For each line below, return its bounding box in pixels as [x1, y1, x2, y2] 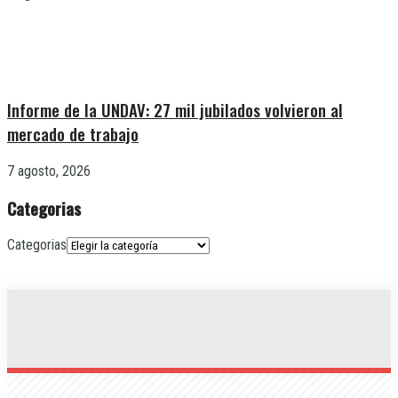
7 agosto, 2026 [7, 163, 91, 180]
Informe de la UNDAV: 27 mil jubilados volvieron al [7, 98, 343, 123]
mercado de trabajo [7, 122, 139, 147]
